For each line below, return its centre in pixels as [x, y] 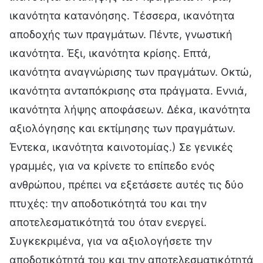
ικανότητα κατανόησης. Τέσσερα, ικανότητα [122, 15]
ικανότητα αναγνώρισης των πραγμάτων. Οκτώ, [131, 72]
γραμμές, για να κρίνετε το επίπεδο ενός [112, 166]
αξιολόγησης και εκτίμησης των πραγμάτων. [122, 128]
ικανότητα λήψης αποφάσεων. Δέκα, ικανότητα [130, 109]
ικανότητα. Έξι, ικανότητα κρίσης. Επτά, [110, 53]
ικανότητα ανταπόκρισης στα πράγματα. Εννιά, [128, 90]
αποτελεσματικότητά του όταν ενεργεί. [108, 222]
